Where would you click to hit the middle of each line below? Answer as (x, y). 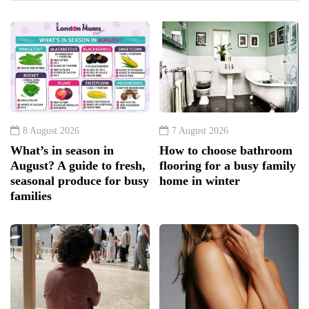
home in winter (200, 180)
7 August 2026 (200, 130)
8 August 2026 (51, 130)
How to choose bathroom (226, 150)
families (31, 196)
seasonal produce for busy (80, 180)
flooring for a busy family (228, 165)
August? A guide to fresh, (78, 165)
